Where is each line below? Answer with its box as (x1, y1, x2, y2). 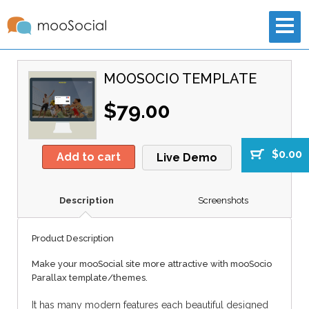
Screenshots (197, 195, 248, 206)
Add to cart (57, 150, 121, 164)
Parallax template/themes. (32, 272, 148, 283)
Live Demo (157, 151, 217, 165)
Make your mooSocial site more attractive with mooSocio (32, 258, 272, 269)
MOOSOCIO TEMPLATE (103, 70, 257, 87)
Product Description (32, 232, 114, 243)
